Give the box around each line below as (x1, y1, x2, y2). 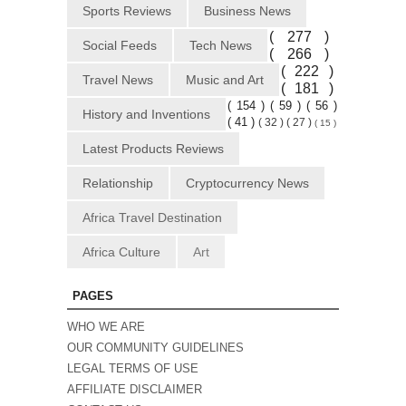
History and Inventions (82, 107, 210, 122)
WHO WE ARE (67, 320, 145, 334)
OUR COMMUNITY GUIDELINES (67, 341, 244, 355)
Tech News (189, 38, 252, 53)
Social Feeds (82, 38, 157, 53)
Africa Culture (82, 245, 160, 260)
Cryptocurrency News (186, 176, 309, 191)
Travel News (82, 72, 153, 88)
